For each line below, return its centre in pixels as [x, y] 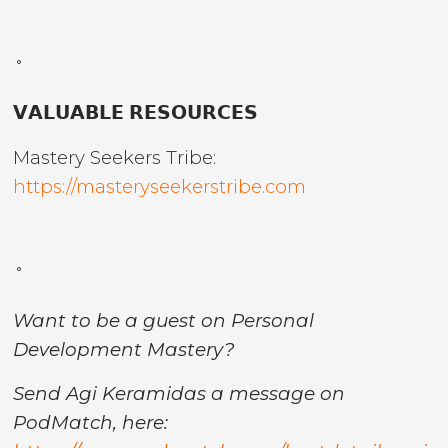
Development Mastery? [124, 349]
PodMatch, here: [91, 423]
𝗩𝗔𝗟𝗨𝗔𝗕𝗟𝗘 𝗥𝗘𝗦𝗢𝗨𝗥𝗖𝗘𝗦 [136, 113]
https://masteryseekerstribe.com [160, 186]
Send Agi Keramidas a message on [179, 394]
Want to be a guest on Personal [164, 320]
